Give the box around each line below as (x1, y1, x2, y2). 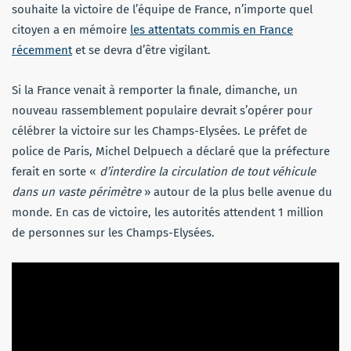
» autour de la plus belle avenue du (141, 184, 332, 199)
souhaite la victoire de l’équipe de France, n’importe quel (12, 2, 313, 16)
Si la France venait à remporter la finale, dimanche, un (12, 82, 298, 97)
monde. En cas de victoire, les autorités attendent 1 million (12, 204, 324, 219)
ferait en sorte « (12, 164, 100, 179)
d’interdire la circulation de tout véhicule (100, 164, 316, 179)
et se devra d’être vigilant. (72, 42, 211, 57)
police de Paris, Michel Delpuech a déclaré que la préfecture (12, 143, 330, 158)
